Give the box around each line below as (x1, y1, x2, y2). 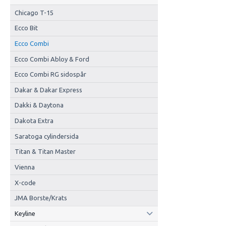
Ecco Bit (14, 24, 38, 32)
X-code (14, 179, 36, 186)
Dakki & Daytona (14, 101, 64, 109)
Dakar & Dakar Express (14, 86, 82, 93)
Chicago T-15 (14, 9, 53, 16)
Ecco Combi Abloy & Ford (14, 55, 89, 63)
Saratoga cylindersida (14, 132, 79, 140)
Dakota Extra (14, 117, 53, 125)
